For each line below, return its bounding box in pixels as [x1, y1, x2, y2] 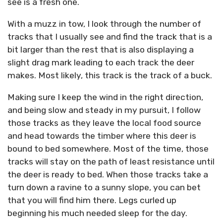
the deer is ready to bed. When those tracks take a [7, 169, 208, 179]
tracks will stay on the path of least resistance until [7, 156, 215, 166]
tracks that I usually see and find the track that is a [7, 32, 212, 42]
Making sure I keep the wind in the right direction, [7, 92, 203, 102]
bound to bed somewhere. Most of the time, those [7, 143, 209, 154]
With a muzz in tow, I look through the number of [7, 19, 201, 29]
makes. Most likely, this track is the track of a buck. [7, 70, 212, 80]
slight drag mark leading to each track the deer [7, 57, 194, 67]
